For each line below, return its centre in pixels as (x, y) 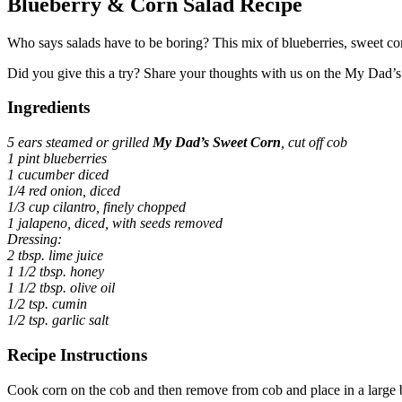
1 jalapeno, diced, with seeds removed (115, 223)
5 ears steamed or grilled (80, 143)
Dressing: (35, 240)
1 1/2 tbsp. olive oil (61, 288)
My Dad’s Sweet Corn (217, 143)
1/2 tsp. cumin (47, 304)
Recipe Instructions (77, 354)
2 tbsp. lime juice (55, 256)
